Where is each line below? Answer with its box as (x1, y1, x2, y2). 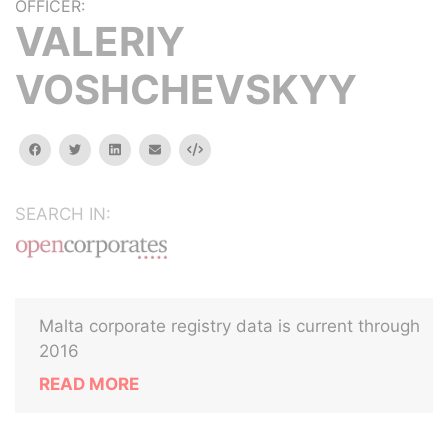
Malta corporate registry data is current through (39, 316, 420, 336)
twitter (80, 141, 121, 156)
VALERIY (15, 17, 185, 66)
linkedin (119, 141, 165, 156)
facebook (40, 141, 98, 156)
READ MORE (39, 374, 139, 394)
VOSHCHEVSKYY (15, 65, 357, 114)
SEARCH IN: (15, 204, 111, 224)
